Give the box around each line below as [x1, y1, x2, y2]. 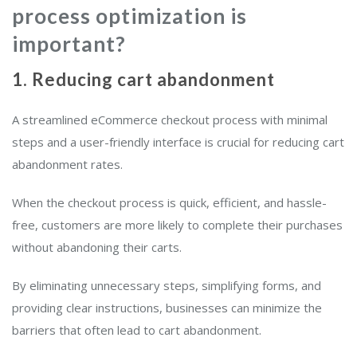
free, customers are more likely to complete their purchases [12, 216, 343, 233]
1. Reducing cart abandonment [12, 68, 275, 90]
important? [12, 30, 126, 57]
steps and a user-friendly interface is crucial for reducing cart [12, 133, 344, 150]
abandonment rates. [12, 155, 129, 172]
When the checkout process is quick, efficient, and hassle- [12, 194, 327, 210]
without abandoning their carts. [12, 238, 188, 255]
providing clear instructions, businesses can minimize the [12, 299, 322, 316]
